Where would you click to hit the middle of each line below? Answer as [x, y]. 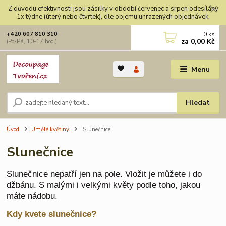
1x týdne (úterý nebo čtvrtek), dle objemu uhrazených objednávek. [113, 16]
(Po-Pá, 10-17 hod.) [32, 42]
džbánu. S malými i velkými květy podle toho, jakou [104, 185]
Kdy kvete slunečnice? [53, 214]
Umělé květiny [50, 129]
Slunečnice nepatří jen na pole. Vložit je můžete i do [104, 174]
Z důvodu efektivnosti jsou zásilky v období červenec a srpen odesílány [113, 8]
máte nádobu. [32, 196]
